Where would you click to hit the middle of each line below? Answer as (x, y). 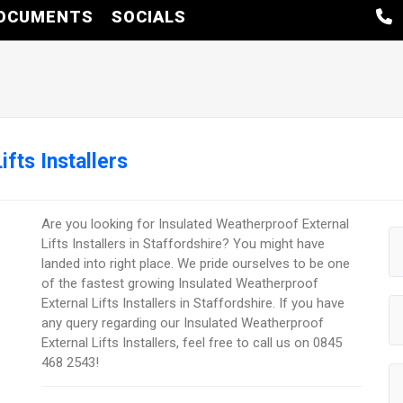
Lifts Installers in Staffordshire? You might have (184, 243)
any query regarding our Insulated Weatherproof (183, 322)
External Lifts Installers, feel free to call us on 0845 (192, 342)
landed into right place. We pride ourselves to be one (196, 263)
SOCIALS (148, 16)
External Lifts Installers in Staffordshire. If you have (193, 303)
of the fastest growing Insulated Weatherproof (180, 283)
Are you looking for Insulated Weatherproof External (196, 224)
